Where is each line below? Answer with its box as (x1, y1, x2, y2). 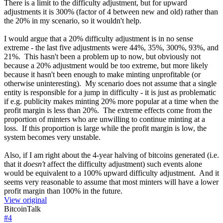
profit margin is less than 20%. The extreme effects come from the (4, 106, 212, 114)
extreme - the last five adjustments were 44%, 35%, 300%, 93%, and (4, 43, 219, 52)
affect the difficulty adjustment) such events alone (45, 159, 202, 168)
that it (4, 159, 23, 168)
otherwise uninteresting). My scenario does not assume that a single (4, 79, 217, 88)
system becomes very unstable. (4, 132, 101, 141)
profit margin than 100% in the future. (4, 186, 122, 195)
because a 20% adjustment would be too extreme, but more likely (4, 61, 208, 70)
